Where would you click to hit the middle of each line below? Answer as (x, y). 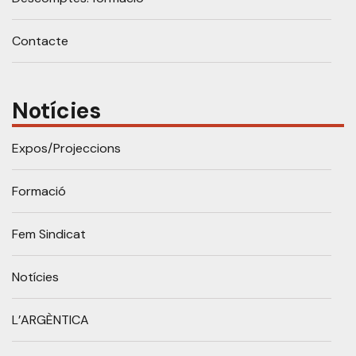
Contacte (40, 41)
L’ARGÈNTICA (50, 320)
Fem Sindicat (49, 234)
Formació (39, 192)
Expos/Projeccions (66, 149)
